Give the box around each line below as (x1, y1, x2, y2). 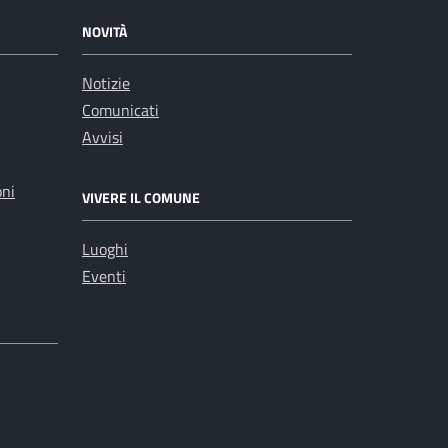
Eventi (82, 264, 126, 288)
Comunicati (82, 98, 159, 122)
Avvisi (82, 125, 123, 149)
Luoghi (82, 237, 128, 261)
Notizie (82, 71, 130, 95)
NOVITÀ (82, 21, 127, 42)
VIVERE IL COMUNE (82, 187, 200, 208)
